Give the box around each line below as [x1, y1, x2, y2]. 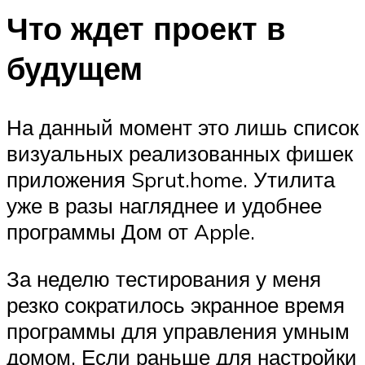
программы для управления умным [7, 317, 350, 344]
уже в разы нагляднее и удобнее [7, 191, 322, 218]
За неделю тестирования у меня [7, 265, 321, 292]
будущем [7, 48, 143, 89]
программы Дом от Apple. [7, 218, 255, 244]
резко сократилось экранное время [7, 291, 345, 318]
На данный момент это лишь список [7, 113, 358, 140]
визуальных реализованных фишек [7, 139, 353, 166]
